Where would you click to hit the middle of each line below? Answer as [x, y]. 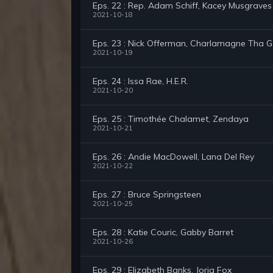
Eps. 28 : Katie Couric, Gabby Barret [163, 232]
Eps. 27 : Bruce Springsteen [147, 195]
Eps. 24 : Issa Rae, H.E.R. [140, 81]
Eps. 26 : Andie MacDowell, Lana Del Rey [173, 157]
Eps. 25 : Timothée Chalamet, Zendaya [171, 119]
